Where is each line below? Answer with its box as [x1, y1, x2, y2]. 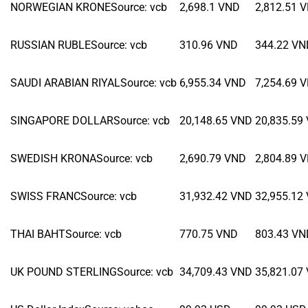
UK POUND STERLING [10, 265, 117, 278]
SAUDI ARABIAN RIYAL [10, 76, 120, 89]
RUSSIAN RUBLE [10, 38, 91, 52]
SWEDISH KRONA [10, 151, 96, 165]
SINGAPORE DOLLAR [10, 113, 113, 127]
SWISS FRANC [10, 189, 80, 203]
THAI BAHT [10, 227, 65, 241]
